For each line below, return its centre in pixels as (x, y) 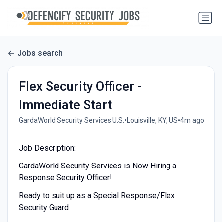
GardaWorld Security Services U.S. (71, 121)
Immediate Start (65, 105)
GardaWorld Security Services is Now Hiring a (97, 166)
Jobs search (40, 53)
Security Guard (44, 207)
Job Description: (47, 148)
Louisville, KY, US (152, 121)
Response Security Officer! (65, 177)
